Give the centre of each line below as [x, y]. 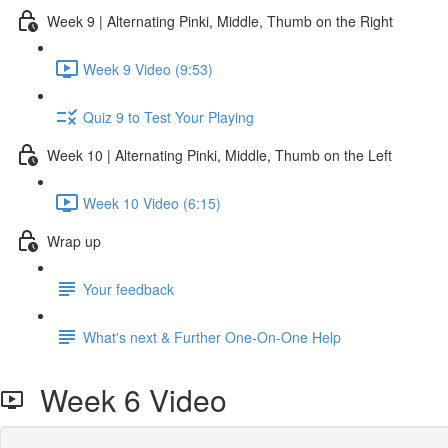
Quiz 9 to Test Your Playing [168, 116]
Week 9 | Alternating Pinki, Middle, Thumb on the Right [220, 20]
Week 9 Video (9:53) [148, 68]
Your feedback [128, 288]
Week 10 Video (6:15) [152, 202]
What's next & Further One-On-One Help [212, 336]
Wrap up [74, 240]
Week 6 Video [125, 399]
